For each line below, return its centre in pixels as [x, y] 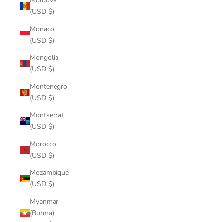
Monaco [42, 29]
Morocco [43, 144]
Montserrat [47, 115]
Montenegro [49, 86]
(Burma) [42, 213]
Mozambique [49, 173]
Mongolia [44, 58]
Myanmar [44, 201]
